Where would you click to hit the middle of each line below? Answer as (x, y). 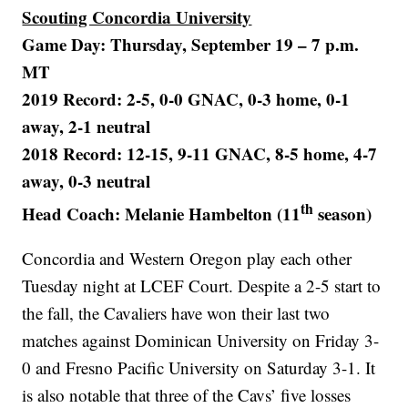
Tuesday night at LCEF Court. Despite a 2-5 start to (202, 286)
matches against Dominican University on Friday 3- (201, 341)
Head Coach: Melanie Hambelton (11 (162, 214)
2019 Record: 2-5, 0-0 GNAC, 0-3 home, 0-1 (186, 98)
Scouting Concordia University (137, 16)
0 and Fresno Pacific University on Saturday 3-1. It (199, 368)
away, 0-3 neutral (87, 180)
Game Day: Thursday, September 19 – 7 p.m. (191, 44)
